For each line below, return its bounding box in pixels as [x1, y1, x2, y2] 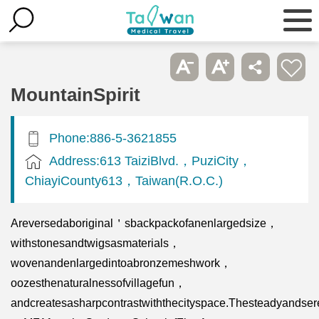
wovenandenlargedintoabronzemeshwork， [11, 256, 231, 269]
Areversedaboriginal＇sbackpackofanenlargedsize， [11, 216, 278, 229]
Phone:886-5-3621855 [49, 130, 177, 145]
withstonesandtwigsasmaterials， [11, 236, 180, 249]
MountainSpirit [11, 84, 140, 105]
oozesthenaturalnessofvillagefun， [11, 276, 186, 289]
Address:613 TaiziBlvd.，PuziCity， [49, 152, 251, 168]
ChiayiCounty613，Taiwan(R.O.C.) [25, 172, 223, 188]
